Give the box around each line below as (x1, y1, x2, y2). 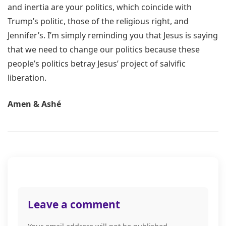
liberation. (8, 72, 46, 84)
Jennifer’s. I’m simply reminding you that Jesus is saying (8, 30, 218, 41)
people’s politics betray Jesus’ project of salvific (8, 58, 186, 70)
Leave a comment (28, 197, 120, 212)
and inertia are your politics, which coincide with (8, 2, 192, 13)
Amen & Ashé (8, 98, 61, 110)
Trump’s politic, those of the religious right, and (8, 16, 189, 27)
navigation (7, 158, 73, 175)
